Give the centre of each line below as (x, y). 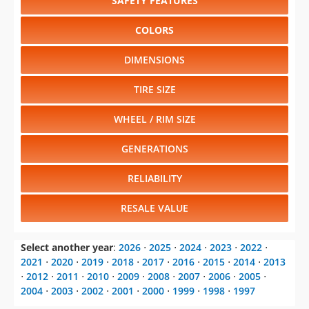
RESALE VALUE (154, 208)
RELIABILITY (154, 179)
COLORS (154, 30)
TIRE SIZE (154, 90)
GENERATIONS (154, 149)
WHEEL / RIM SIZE (154, 119)
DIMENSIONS (154, 60)
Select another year (67, 248)
